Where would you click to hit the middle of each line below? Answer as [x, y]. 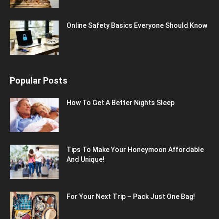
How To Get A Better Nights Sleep [120, 103]
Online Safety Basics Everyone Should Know [137, 25]
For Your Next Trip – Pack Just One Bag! [131, 197]
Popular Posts [39, 80]
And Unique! [86, 159]
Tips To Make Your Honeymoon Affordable [135, 150]
